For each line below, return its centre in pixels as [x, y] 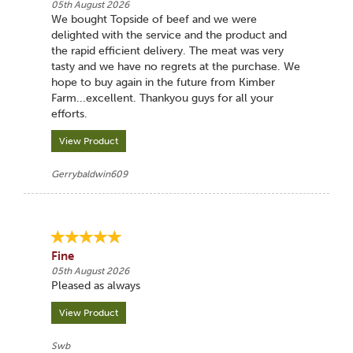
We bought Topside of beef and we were [154, 19]
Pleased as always [95, 286]
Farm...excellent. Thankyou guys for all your [162, 98]
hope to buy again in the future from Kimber [163, 82]
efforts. [69, 114]
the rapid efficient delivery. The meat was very [167, 51]
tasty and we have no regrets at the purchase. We [175, 67]
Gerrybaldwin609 [89, 174]
